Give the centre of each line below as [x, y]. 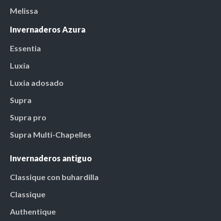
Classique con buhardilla [54, 177]
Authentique [33, 211]
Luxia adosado [37, 82]
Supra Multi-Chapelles [51, 134]
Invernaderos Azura [48, 29]
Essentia [25, 48]
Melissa [24, 10]
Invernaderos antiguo [51, 158]
